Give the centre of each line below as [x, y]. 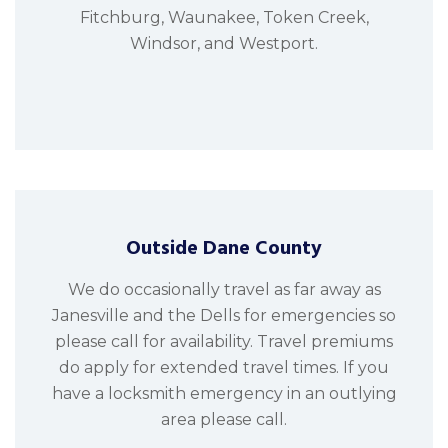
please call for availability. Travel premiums [224, 342]
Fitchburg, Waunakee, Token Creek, [224, 18]
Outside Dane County [224, 248]
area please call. [224, 420]
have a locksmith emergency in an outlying [224, 394]
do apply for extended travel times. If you [224, 368]
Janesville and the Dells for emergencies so [224, 316]
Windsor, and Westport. [224, 44]
